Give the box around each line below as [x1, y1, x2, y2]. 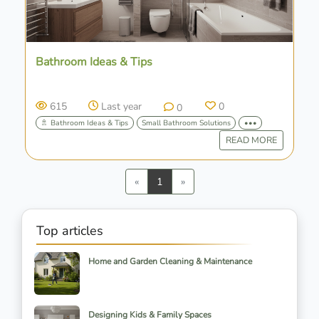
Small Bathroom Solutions [141, 117, 231, 128]
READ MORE [225, 133, 277, 146]
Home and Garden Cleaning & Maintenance [88, 256, 252, 268]
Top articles [36, 222, 103, 240]
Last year [100, 99, 142, 113]
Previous [137, 174, 177, 189]
